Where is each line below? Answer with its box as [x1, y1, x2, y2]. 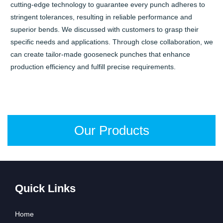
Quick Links [15, 182, 76, 195]
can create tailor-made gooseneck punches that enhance [10, 50, 191, 59]
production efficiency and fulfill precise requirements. [10, 63, 176, 71]
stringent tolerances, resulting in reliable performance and [10, 13, 193, 21]
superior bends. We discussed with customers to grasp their [10, 25, 199, 34]
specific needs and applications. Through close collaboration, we [10, 38, 214, 46]
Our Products [74, 123, 149, 138]
